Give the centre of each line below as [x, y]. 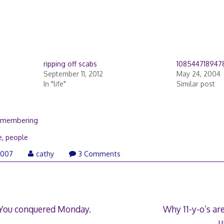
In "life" [54, 83]
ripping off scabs [70, 63]
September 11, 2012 [73, 73]
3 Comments [100, 153]
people [17, 137]
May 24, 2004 [198, 73]
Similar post [195, 83]
